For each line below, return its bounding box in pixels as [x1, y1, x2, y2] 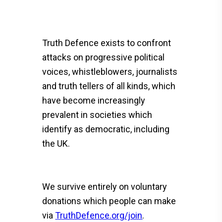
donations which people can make [42, 196, 176, 206]
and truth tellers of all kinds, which [42, 81, 176, 91]
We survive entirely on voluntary [42, 181, 167, 192]
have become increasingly [42, 95, 146, 106]
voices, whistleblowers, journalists [42, 66, 178, 77]
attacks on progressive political [42, 52, 165, 62]
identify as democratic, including [42, 124, 170, 134]
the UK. [42, 138, 70, 149]
